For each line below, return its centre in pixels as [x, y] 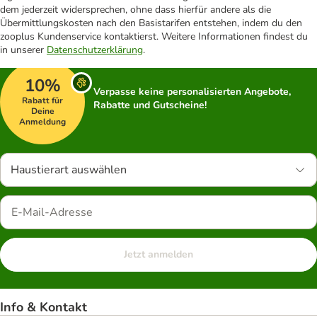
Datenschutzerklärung [95, 50]
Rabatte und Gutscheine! [150, 105]
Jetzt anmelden [158, 254]
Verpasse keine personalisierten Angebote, [192, 92]
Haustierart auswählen [69, 170]
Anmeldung [42, 122]
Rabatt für [42, 100]
